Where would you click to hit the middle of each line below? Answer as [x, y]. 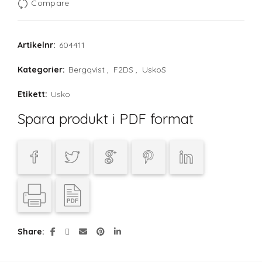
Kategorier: [42, 70]
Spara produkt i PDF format [106, 119]
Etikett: [34, 94]
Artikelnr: [38, 45]
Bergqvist [87, 70]
